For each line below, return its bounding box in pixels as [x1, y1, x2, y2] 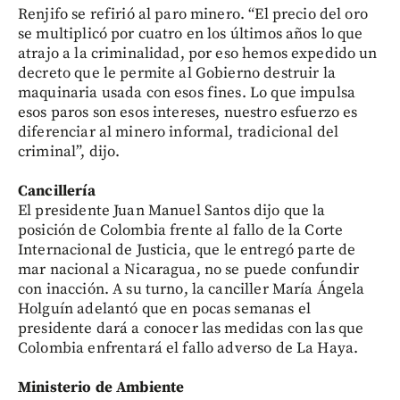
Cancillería [18, 181, 96, 201]
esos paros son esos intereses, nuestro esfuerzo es [18, 103, 358, 122]
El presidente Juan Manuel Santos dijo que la [18, 201, 326, 221]
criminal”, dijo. [18, 142, 121, 162]
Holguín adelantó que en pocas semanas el [18, 299, 311, 319]
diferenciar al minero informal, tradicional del [18, 122, 339, 142]
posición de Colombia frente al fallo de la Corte [18, 221, 344, 240]
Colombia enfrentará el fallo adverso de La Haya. [18, 338, 359, 358]
